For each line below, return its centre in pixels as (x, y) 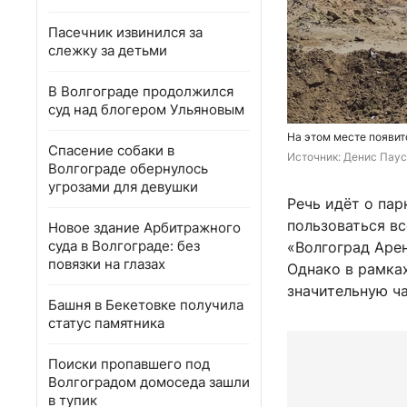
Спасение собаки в (111, 150)
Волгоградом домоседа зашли (149, 382)
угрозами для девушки (123, 187)
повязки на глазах (107, 264)
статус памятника (106, 323)
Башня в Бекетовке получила (146, 305)
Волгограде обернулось (128, 169)
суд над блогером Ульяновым (146, 109)
